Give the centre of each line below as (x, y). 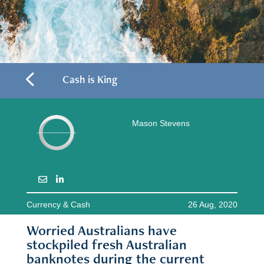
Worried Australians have (101, 230)
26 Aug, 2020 (213, 205)
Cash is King (90, 79)
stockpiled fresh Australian (106, 245)
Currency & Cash (58, 205)
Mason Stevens (161, 123)
